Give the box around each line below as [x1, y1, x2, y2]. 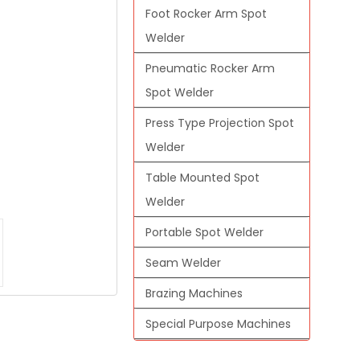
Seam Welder [145, 254, 221, 271]
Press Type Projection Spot [145, 114, 294, 131]
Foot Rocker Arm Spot [145, 5, 267, 22]
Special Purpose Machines [145, 315, 291, 332]
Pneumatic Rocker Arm [145, 59, 275, 76]
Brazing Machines [145, 284, 243, 301]
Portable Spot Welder [145, 223, 264, 240]
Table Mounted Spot [145, 169, 260, 186]
